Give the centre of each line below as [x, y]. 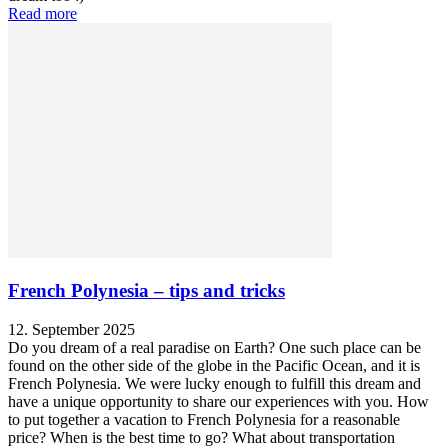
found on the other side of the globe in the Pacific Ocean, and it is [214, 366]
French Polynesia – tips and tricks [146, 291]
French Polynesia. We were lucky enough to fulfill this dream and [214, 384]
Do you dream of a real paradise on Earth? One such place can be [214, 348]
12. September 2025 [71, 330]
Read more [42, 13]
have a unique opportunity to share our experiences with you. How [218, 402]
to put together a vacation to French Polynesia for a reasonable [204, 420]
